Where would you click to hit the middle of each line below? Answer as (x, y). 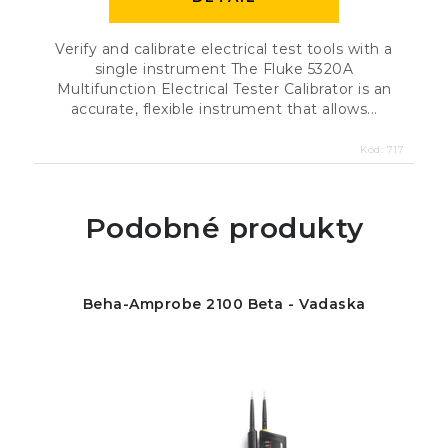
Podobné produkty (224, 228)
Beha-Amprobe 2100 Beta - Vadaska (224, 304)
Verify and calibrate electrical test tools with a (224, 49)
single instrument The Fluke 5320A (224, 69)
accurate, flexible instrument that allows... (224, 109)
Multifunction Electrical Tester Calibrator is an (224, 89)
